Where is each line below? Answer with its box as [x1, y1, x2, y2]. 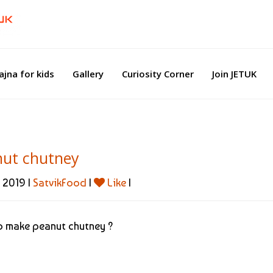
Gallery [73, 67, 104, 80]
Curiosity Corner [122, 67, 194, 80]
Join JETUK [212, 67, 257, 80]
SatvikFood [32, 175, 87, 189]
